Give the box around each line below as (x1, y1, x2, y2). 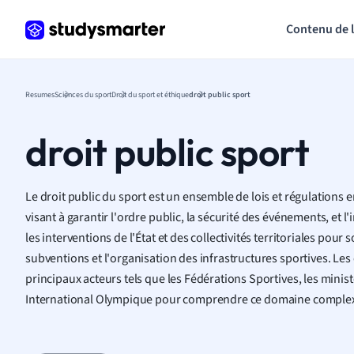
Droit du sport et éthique (111, 88, 189, 100)
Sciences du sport (55, 88, 111, 100)
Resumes (25, 88, 55, 100)
